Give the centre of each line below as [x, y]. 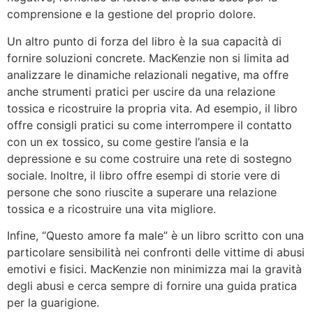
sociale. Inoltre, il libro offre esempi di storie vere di [144, 175]
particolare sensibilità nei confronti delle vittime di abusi [156, 253]
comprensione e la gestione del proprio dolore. [131, 14]
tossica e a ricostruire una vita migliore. [111, 209]
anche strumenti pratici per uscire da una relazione [141, 91]
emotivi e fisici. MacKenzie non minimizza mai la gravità [154, 269]
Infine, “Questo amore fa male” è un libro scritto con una [155, 236]
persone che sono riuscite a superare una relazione [142, 192]
